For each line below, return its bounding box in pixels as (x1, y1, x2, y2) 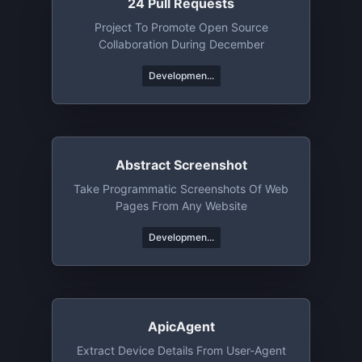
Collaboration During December (98, 37, 264, 51)
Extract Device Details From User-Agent (76, 343, 286, 357)
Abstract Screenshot (115, 157, 247, 173)
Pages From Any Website (115, 199, 247, 213)
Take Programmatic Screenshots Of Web (74, 182, 288, 196)
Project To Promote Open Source (94, 20, 268, 34)
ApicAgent (147, 318, 215, 335)
